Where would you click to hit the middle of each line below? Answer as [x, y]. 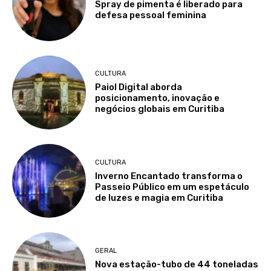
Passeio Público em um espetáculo [172, 187]
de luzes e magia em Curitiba [159, 198]
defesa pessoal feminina [151, 15]
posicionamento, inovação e [158, 98]
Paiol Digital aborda [139, 87]
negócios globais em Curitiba [160, 109]
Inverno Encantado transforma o [169, 176]
